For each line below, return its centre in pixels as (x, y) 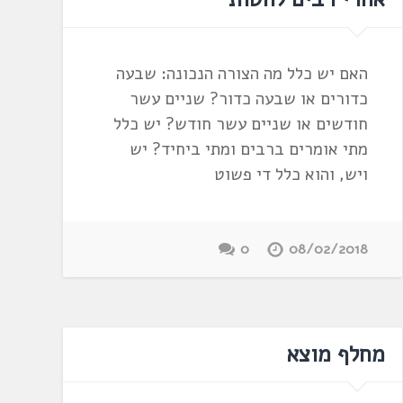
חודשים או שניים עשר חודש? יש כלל (241, 125)
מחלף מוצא (336, 354)
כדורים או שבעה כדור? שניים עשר (249, 99)
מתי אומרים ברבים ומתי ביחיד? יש (249, 150)
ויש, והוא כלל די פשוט (291, 175)
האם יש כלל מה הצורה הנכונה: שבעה (242, 74)
